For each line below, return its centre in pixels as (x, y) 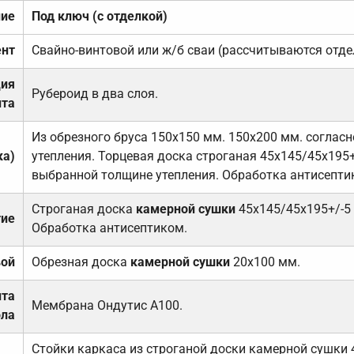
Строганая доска (83, 209)
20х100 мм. (265, 262)
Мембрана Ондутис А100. (107, 305)
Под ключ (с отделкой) (99, 16)
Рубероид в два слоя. (94, 93)
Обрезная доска (81, 262)
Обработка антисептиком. (109, 228)
